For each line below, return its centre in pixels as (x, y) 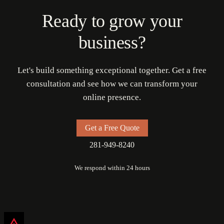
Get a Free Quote (112, 128)
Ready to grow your (112, 21)
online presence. (112, 97)
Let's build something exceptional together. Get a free (112, 70)
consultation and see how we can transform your (112, 84)
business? (112, 43)
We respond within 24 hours (112, 167)
